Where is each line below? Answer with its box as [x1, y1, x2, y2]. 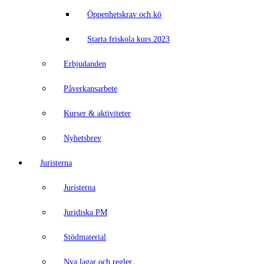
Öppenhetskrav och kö [87, 10, 161, 19]
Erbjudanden [64, 60, 106, 68]
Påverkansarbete [64, 84, 117, 93]
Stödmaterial [64, 233, 106, 242]
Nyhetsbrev [64, 134, 101, 143]
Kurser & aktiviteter [64, 109, 131, 118]
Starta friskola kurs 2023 [87, 35, 170, 44]
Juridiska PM [64, 208, 107, 217]
